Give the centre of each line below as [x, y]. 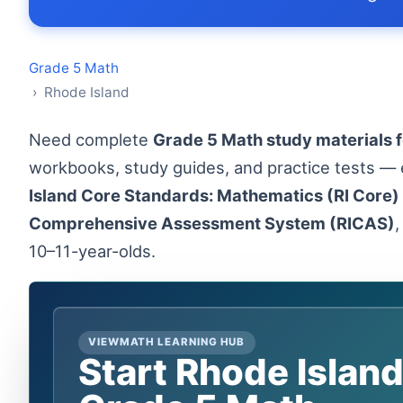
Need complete [97, 139]
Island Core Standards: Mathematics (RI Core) [214, 195]
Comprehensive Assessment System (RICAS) [212, 223]
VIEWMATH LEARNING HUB [166, 342]
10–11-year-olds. [92, 251]
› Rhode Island [79, 92]
